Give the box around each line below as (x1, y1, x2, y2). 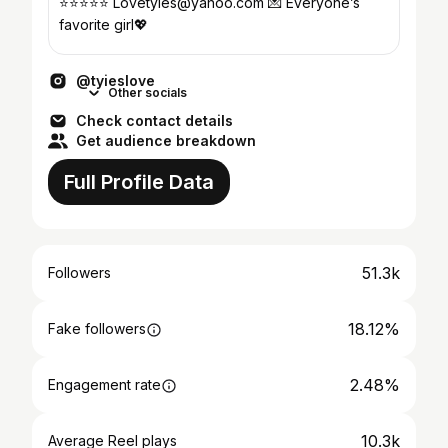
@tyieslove (76, 72, 155, 89)
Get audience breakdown (76, 132, 256, 149)
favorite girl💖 (59, 16, 148, 33)
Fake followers (48, 320, 146, 337)
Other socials (108, 85, 187, 100)
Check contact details (76, 112, 233, 129)
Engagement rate (48, 376, 161, 393)
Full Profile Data (64, 170, 214, 194)
